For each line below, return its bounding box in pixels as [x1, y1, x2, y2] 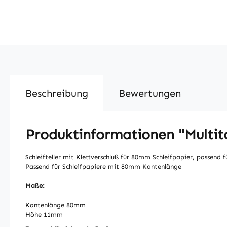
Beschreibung [25, 87, 88, 99]
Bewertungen [119, 87, 181, 99]
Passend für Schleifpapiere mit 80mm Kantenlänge [25, 163, 183, 170]
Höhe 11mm [25, 211, 63, 218]
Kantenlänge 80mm [25, 201, 86, 209]
